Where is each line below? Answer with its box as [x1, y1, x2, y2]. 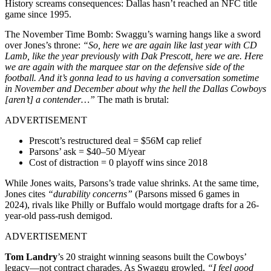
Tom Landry [5, 251, 57, 262]
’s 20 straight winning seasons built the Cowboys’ [57, 251, 246, 262]
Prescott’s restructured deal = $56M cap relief [29, 135, 201, 146]
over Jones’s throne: [5, 39, 83, 50]
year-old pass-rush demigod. [5, 210, 113, 221]
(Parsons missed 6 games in [132, 188, 240, 199]
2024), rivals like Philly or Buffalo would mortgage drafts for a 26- [5, 199, 259, 210]
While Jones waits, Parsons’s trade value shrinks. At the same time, [5, 177, 259, 188]
